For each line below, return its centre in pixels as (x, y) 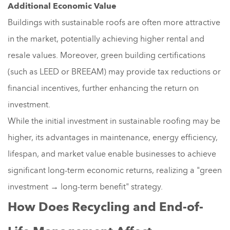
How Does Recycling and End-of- (106, 207)
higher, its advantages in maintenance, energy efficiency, (113, 137)
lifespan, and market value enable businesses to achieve (112, 154)
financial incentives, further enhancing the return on (103, 88)
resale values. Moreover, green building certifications (107, 55)
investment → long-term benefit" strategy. (85, 187)
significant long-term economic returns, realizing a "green (115, 170)
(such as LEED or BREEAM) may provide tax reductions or (114, 72)
